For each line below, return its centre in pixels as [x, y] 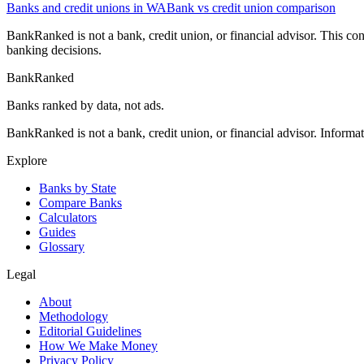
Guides [57, 232]
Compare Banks [80, 203]
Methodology [74, 317]
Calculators [68, 218]
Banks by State [78, 188]
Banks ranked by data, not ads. [85, 106]
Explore [27, 161]
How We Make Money [98, 346]
